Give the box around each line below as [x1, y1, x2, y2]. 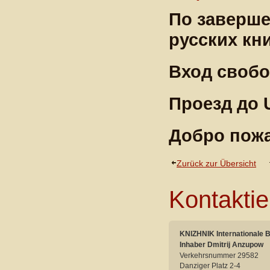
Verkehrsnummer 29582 [180, 251, 259, 260]
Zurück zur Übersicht [177, 159, 257, 169]
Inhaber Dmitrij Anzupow [180, 240, 264, 249]
